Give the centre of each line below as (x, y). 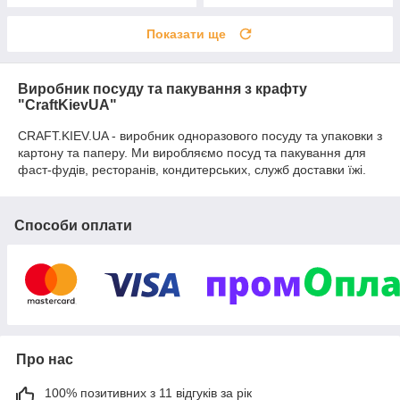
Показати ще (186, 34)
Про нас (45, 360)
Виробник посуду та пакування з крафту (162, 89)
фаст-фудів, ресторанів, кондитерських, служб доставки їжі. (194, 170)
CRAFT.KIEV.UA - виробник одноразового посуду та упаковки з (200, 136)
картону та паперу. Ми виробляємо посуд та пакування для (192, 153)
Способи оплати (73, 226)
